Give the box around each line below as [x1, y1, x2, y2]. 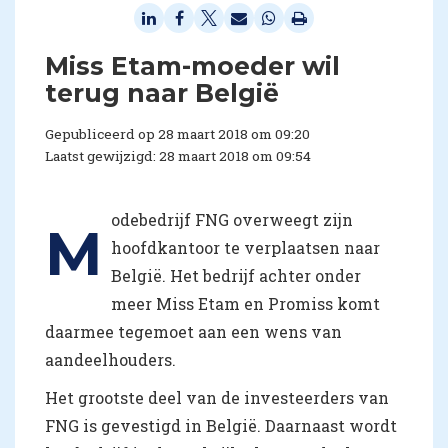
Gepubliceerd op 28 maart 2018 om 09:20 [45, 124, 310, 143]
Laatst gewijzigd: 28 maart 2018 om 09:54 [45, 146, 311, 165]
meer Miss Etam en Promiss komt [111, 292, 380, 314]
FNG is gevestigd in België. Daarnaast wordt [45, 414, 397, 436]
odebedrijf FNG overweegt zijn [111, 208, 353, 230]
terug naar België [45, 77, 279, 108]
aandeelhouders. [45, 348, 176, 370]
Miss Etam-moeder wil [45, 50, 340, 81]
